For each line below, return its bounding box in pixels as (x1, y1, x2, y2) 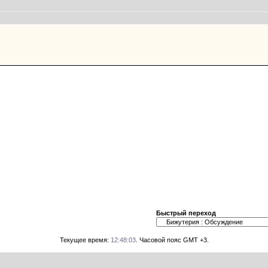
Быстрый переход (156, 209, 216, 217)
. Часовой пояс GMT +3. (135, 236, 209, 243)
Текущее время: (59, 236, 111, 243)
